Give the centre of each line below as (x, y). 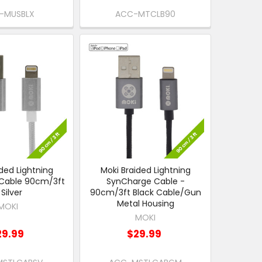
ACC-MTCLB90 (146, 14)
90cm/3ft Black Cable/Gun (145, 192)
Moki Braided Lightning (145, 170)
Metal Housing (145, 203)
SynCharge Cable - (145, 181)
